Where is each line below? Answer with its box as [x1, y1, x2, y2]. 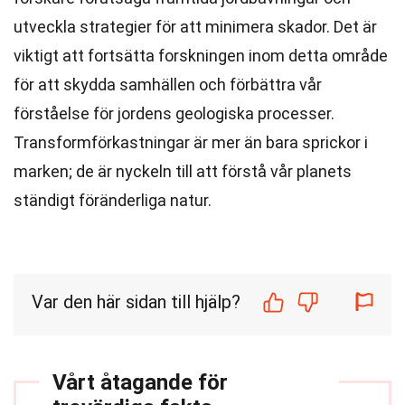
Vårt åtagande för [52, 370, 228, 395]
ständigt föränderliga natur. [14, 191, 212, 210]
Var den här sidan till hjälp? [32, 291, 240, 313]
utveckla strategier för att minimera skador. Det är [14, 17, 377, 36]
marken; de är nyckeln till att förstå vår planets [14, 162, 352, 181]
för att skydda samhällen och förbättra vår [14, 75, 322, 94]
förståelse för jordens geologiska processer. [14, 104, 334, 123]
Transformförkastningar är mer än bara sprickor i [14, 133, 368, 152]
